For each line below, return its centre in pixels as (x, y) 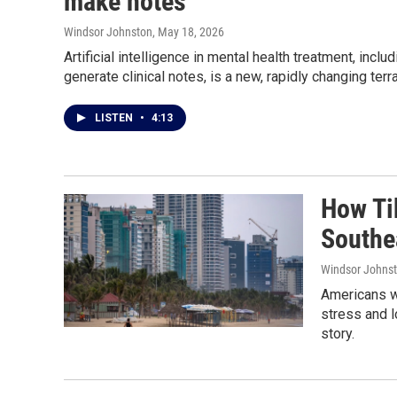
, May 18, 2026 (188, 32)
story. (338, 334)
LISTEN (115, 118)
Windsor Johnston (108, 32)
